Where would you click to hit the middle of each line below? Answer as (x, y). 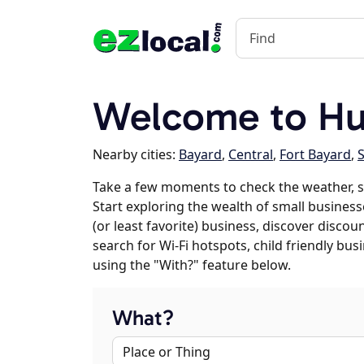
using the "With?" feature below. (192, 265)
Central (251, 154)
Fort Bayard (315, 154)
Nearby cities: (136, 154)
